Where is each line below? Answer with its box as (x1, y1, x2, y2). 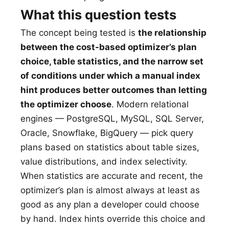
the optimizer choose (20, 99, 111, 109)
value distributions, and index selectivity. (20, 156, 188, 167)
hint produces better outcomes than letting (20, 85, 207, 95)
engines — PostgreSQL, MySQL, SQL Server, (20, 113, 204, 124)
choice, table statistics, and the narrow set (20, 56, 203, 66)
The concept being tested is (20, 28, 138, 38)
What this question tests (20, 7, 176, 22)
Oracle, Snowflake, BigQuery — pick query (20, 128, 193, 138)
